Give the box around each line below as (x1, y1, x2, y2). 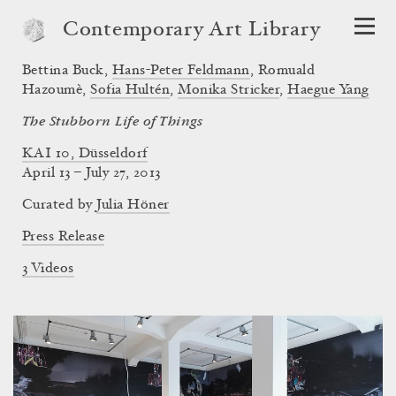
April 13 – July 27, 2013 (22, 166, 161, 180)
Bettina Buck (22, 64, 104, 78)
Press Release (22, 230, 105, 244)
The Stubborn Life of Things (22, 114, 203, 129)
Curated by (22, 198, 97, 212)
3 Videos (22, 262, 74, 276)
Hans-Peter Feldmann (111, 64, 250, 78)
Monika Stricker (178, 83, 280, 97)
